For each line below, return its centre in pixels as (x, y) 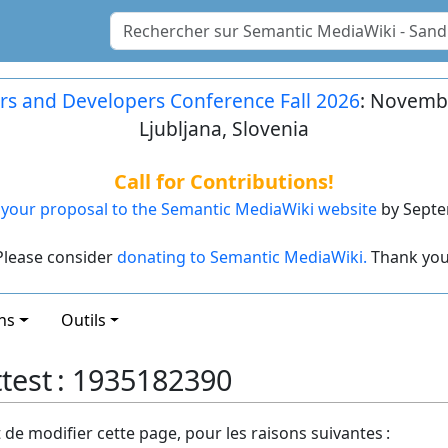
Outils (83, 320)
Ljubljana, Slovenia (223, 128)
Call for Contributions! (223, 181)
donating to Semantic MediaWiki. (241, 257)
